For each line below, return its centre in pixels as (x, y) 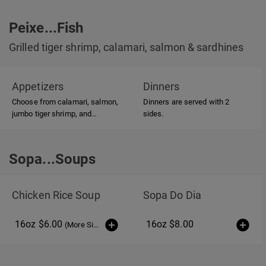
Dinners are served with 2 (186, 102)
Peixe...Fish (46, 28)
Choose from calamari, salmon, (65, 102)
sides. (153, 113)
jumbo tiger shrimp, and (52, 113)
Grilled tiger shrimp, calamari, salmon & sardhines (126, 47)
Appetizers (38, 86)
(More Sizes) (79, 224)
